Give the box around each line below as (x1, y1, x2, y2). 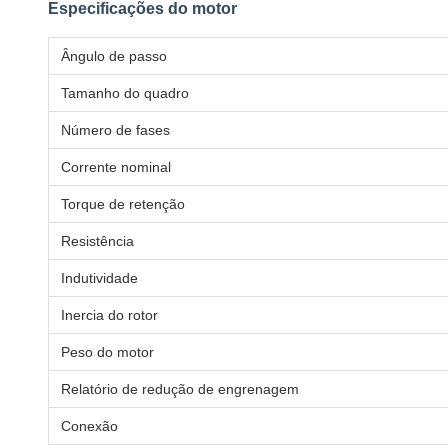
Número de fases (61, 122, 170, 138)
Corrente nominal (61, 159, 171, 175)
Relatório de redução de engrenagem (61, 381, 299, 397)
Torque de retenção (61, 196, 185, 212)
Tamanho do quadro (61, 85, 189, 101)
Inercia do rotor (61, 307, 158, 323)
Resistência (61, 233, 134, 249)
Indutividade (61, 270, 138, 286)
